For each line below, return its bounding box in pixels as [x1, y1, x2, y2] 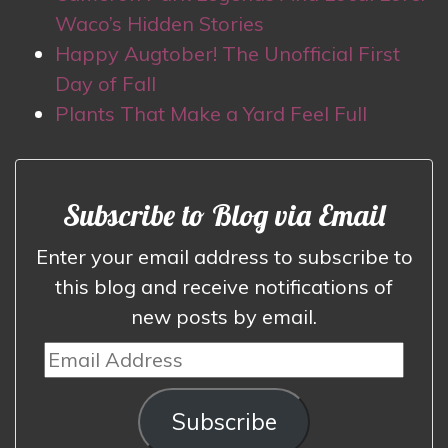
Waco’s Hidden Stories [55, 10, 264, 36]
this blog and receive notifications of [55, 274, 393, 299]
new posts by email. [131, 304, 317, 329]
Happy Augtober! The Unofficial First [55, 40, 400, 66]
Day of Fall [55, 70, 156, 96]
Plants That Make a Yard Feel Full [55, 100, 367, 126]
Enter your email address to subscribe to [35, 244, 413, 269]
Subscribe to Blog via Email [63, 196, 385, 234]
